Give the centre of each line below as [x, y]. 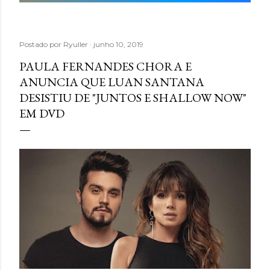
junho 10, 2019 [118, 44]
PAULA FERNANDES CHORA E [105, 66]
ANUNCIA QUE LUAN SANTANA [112, 82]
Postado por [41, 44]
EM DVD [42, 113]
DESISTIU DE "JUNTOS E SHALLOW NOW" [133, 98]
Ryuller [77, 44]
